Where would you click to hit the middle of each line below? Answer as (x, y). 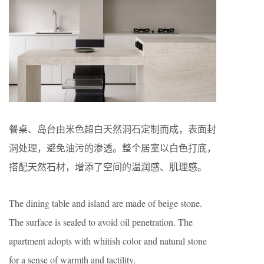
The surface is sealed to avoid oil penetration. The (101, 222)
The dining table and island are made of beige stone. (105, 203)
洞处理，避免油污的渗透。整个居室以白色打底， (113, 147)
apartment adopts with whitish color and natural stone (108, 240)
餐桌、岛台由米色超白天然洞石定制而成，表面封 (113, 128)
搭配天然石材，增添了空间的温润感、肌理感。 (108, 166)
